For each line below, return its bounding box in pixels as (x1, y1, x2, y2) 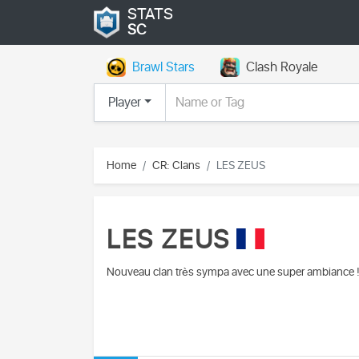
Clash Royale (246, 58, 317, 77)
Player (107, 92, 141, 112)
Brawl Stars (132, 58, 195, 77)
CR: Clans (152, 156, 200, 174)
